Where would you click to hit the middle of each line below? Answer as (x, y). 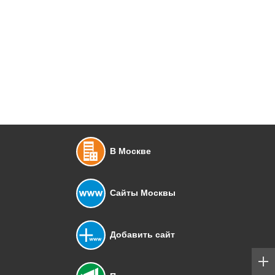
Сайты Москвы (143, 193)
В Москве (130, 151)
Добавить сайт (142, 235)
